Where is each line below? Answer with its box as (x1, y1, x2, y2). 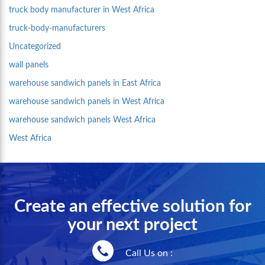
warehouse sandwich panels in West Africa (9, 98, 164, 106)
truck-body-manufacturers (9, 24, 105, 33)
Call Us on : (125, 248, 173, 258)
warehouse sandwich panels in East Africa (9, 79, 161, 88)
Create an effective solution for (14, 198, 251, 215)
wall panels (9, 61, 49, 69)
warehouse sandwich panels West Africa (9, 116, 156, 124)
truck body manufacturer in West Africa (9, 6, 154, 14)
